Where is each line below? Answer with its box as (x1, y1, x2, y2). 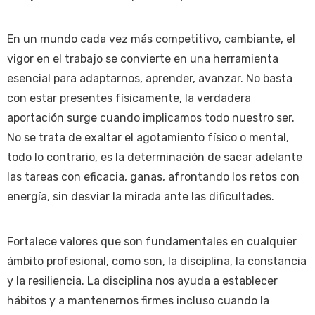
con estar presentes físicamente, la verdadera (7, 91, 251, 105)
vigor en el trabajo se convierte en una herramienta (7, 52, 278, 66)
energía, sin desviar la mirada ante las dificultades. (7, 190, 277, 204)
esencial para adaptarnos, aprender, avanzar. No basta (7, 72, 292, 86)
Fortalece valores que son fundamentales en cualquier (7, 234, 297, 248)
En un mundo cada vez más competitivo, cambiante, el (7, 32, 295, 46)
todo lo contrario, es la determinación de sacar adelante (7, 150, 302, 165)
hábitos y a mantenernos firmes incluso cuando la (7, 293, 269, 307)
